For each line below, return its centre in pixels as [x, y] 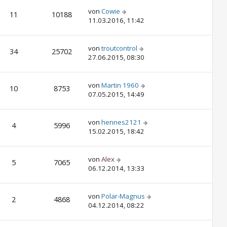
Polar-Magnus [123, 196]
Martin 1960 [120, 85]
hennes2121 [121, 122]
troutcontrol [119, 48]
